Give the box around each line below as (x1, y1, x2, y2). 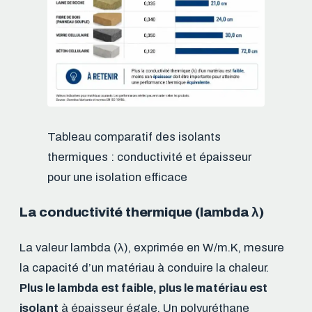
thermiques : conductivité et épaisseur (47, 150, 251, 164)
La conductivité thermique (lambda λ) (19, 205, 265, 220)
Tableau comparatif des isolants (47, 130, 221, 144)
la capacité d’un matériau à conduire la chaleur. (19, 261, 269, 275)
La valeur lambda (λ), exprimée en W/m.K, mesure (19, 241, 284, 255)
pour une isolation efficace (47, 171, 187, 185)
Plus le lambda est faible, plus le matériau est (19, 281, 267, 295)
